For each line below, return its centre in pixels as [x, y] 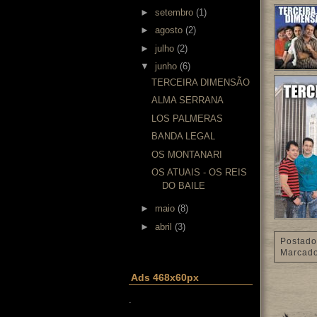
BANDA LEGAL [184, 136]
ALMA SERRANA [188, 100]
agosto [168, 30]
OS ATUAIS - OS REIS [200, 172]
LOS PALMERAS [188, 118]
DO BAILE [184, 186]
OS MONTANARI [187, 154]
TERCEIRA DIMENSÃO [201, 82]
